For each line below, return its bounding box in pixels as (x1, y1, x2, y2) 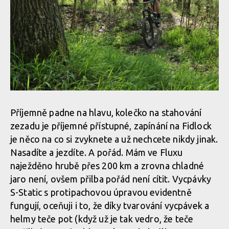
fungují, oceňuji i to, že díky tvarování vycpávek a (10, 200, 210, 211)
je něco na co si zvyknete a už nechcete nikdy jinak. (10, 134, 218, 145)
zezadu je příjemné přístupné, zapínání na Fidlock (10, 121, 212, 131)
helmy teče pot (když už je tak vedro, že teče (10, 214, 194, 224)
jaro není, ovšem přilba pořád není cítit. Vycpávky (10, 174, 212, 185)
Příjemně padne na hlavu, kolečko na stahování (10, 107, 202, 118)
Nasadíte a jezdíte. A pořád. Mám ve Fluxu (10, 147, 183, 158)
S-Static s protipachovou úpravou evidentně (10, 187, 192, 198)
